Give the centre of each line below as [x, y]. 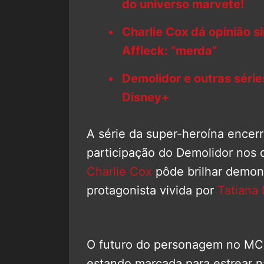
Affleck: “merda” [169, 50]
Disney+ [146, 97]
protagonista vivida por [152, 190]
